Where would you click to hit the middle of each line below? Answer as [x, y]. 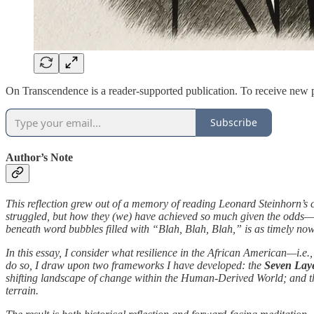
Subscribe [234, 123]
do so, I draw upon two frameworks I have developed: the [135, 266]
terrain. [22, 291]
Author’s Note [39, 157]
